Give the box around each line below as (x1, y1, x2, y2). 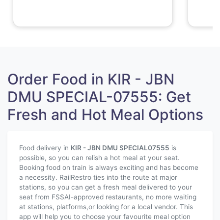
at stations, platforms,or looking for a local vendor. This (19, 203, 193, 211)
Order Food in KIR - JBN (7, 70, 174, 88)
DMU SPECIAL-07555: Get (7, 88, 191, 106)
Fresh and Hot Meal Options (7, 106, 203, 123)
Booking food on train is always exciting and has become (19, 164, 198, 171)
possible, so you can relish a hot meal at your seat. (19, 154, 180, 162)
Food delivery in (19, 144, 71, 152)
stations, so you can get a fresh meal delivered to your (19, 183, 192, 191)
